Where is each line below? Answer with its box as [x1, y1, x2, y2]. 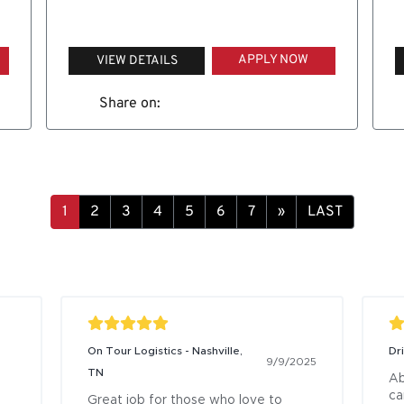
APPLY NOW [238, 52, 309, 69]
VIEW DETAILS [96, 53, 178, 69]
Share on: [98, 95, 161, 114]
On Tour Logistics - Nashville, [87, 345, 243, 357]
